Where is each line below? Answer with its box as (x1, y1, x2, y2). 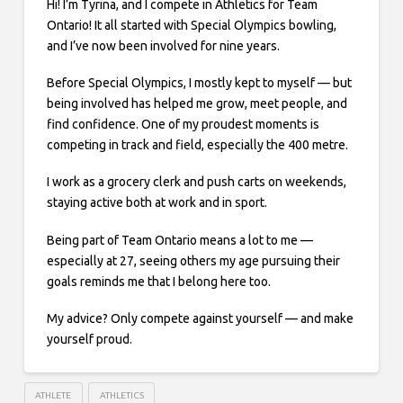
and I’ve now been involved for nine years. (46, 38, 280, 53)
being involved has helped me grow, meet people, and (46, 95, 347, 111)
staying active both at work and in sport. (46, 195, 267, 210)
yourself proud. (46, 332, 132, 346)
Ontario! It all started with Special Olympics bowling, (46, 17, 336, 32)
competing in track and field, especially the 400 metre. (46, 137, 348, 152)
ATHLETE (35, 390, 72, 400)
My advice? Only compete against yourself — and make (46, 311, 354, 326)
